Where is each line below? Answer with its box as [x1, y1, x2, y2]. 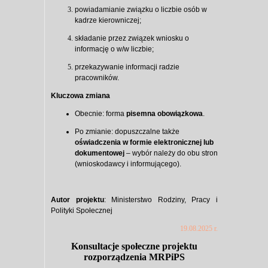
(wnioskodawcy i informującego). [75, 159, 181, 168]
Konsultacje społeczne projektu [71, 240, 197, 251]
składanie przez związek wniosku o [75, 33, 189, 42]
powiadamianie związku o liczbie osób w [75, 5, 207, 14]
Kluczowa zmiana [51, 91, 110, 100]
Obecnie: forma [75, 109, 126, 118]
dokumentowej [75, 148, 124, 157]
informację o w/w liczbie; [75, 44, 154, 53]
